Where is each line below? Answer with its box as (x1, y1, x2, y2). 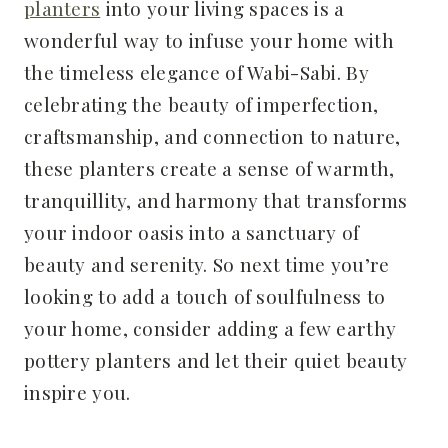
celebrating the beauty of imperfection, (24, 90, 379, 117)
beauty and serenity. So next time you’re (24, 250, 390, 277)
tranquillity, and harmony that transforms (24, 186, 408, 213)
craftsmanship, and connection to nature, (24, 122, 401, 149)
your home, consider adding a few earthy (24, 314, 397, 341)
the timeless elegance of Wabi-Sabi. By (24, 58, 369, 85)
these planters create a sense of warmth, (24, 154, 395, 181)
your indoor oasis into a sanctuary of (24, 218, 360, 245)
